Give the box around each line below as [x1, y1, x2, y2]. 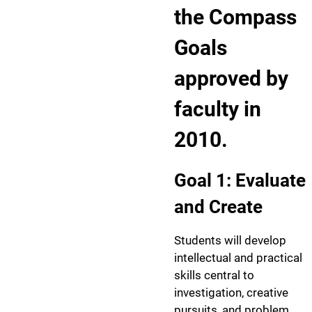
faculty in [174, 97, 261, 121]
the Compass [174, 5, 297, 29]
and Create [174, 196, 263, 217]
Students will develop [174, 233, 286, 247]
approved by [174, 66, 288, 91]
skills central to [174, 268, 254, 282]
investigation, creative [174, 286, 288, 299]
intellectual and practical [174, 251, 302, 265]
